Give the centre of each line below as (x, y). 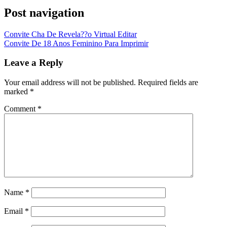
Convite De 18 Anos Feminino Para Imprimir (76, 43)
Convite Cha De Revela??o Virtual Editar (70, 34)
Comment (21, 109)
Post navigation (44, 12)
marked (17, 92)
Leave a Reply (34, 63)
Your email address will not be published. (70, 83)
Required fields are (168, 83)
